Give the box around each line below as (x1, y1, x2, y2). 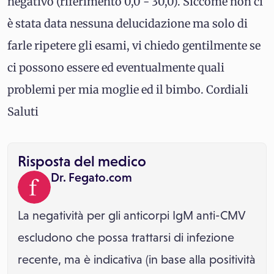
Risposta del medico (18, 153, 146, 169)
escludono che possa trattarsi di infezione (18, 231, 234, 244)
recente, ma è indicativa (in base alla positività (18, 253, 256, 266)
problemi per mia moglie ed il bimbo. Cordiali (7, 83, 248, 97)
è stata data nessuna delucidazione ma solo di (7, 17, 248, 31)
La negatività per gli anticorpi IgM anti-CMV (18, 209, 245, 222)
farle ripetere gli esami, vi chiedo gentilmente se (7, 39, 261, 53)
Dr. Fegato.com (51, 171, 132, 184)
